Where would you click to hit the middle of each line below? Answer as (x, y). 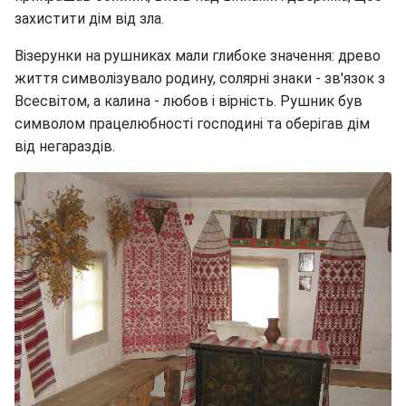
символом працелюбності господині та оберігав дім (192, 124)
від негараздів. (65, 147)
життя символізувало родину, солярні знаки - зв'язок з (200, 79)
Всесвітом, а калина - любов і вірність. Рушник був (188, 101)
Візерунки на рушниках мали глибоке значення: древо (198, 56)
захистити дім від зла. (89, 19)
